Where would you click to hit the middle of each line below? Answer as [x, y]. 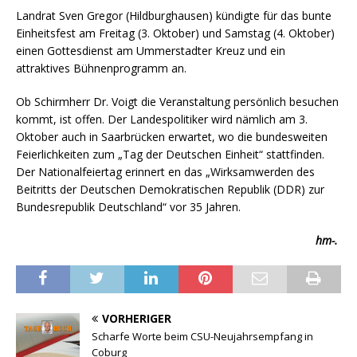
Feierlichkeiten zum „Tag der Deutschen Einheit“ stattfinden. [170, 154]
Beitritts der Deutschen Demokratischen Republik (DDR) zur [170, 189]
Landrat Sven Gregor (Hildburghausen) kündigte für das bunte [174, 15]
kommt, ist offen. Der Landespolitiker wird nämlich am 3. [162, 119]
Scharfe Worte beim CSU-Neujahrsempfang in [202, 336]
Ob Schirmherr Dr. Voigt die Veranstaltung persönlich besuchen [177, 101]
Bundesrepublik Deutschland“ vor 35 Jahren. [128, 206]
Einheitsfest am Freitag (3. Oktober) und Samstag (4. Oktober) [175, 33]
